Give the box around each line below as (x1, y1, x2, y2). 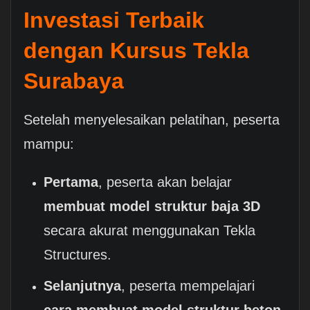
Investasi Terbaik (23, 7, 204, 33)
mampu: (23, 136, 74, 152)
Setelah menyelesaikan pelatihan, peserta (23, 111, 280, 127)
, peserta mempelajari (121, 278, 255, 294)
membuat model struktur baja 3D (44, 199, 261, 215)
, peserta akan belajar (98, 174, 232, 190)
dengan (23, 37, 110, 63)
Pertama (44, 174, 99, 190)
